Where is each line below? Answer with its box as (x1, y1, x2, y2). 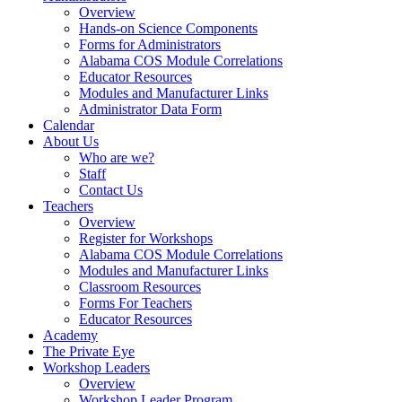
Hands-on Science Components (79, 21, 258, 37)
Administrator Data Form (79, 101, 222, 118)
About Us (43, 134, 99, 150)
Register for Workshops (79, 231, 213, 247)
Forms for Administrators (79, 37, 221, 53)
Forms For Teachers (79, 295, 192, 311)
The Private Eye (43, 344, 135, 360)
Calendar (43, 118, 94, 134)
